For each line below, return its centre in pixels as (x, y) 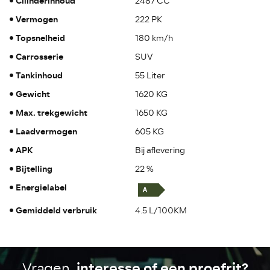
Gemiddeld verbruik (57, 210)
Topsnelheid (41, 38)
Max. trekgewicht (52, 113)
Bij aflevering (160, 150)
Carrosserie (40, 57)
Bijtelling (34, 169)
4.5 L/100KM (161, 210)
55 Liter (150, 75)
